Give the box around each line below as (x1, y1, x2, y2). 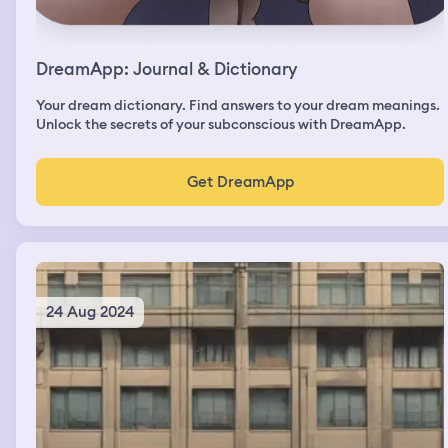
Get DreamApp (186, 171, 294, 192)
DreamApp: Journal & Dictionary (36, 57, 297, 80)
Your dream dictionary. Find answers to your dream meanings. (36, 95, 440, 114)
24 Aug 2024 (46, 301, 134, 322)
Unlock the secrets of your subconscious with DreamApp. (36, 114, 406, 133)
